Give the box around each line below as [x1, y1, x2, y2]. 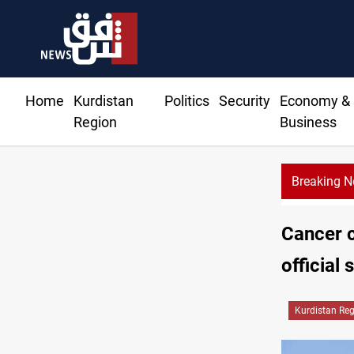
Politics [164, 92, 209, 110]
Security [218, 92, 270, 110]
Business [279, 114, 337, 131]
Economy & [279, 92, 350, 110]
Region [73, 114, 117, 131]
